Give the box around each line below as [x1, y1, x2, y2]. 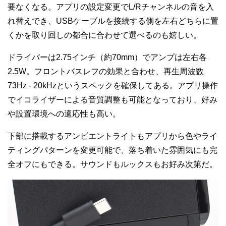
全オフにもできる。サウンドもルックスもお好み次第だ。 [8, 159, 217, 168]
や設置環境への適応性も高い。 [8, 109, 121, 118]
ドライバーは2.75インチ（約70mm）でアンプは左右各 [8, 52, 207, 62]
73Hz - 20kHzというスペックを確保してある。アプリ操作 [8, 81, 218, 90]
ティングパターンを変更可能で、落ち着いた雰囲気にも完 [8, 145, 217, 154]
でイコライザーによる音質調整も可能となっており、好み [8, 95, 217, 104]
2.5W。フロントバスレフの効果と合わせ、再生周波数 [8, 67, 204, 76]
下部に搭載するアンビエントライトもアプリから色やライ [8, 131, 217, 140]
